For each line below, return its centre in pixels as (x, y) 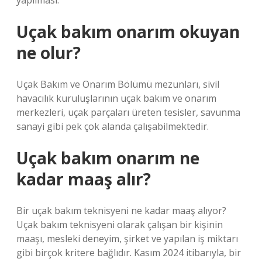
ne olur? (49, 53)
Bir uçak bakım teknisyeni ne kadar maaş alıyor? (121, 211)
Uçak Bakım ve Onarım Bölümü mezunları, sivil (118, 84)
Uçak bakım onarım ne (108, 158)
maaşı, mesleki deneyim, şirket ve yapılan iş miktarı (127, 239)
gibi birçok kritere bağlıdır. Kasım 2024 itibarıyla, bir (129, 253)
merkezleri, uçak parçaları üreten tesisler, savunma (128, 112)
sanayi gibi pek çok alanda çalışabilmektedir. (113, 126)
